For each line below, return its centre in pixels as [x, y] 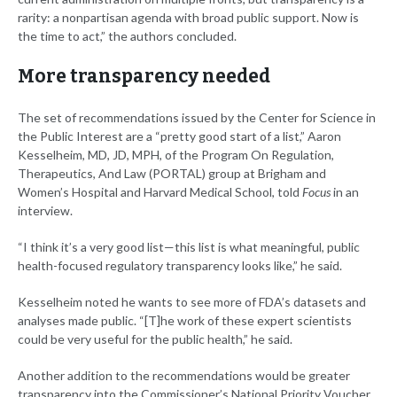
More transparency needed [144, 76]
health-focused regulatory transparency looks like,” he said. [180, 265]
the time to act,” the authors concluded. [127, 35]
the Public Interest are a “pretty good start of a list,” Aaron [179, 136]
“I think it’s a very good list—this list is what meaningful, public [189, 246]
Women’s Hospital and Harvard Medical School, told [160, 191]
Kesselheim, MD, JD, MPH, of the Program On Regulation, [176, 154]
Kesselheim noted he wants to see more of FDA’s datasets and [192, 301]
